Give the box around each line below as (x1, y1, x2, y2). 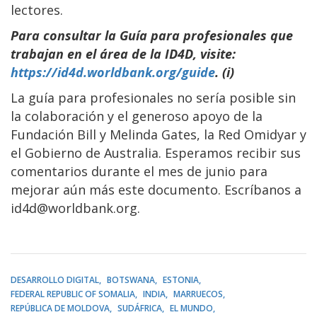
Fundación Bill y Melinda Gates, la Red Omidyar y (11, 125, 306, 143)
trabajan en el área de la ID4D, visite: (11, 45, 236, 62)
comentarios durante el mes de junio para (11, 162, 267, 180)
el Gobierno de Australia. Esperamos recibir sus (11, 144, 301, 161)
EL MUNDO (170, 301, 213, 314)
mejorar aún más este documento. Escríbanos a (11, 180, 301, 198)
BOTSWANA (107, 273, 155, 286)
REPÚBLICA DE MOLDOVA (11, 301, 110, 314)
